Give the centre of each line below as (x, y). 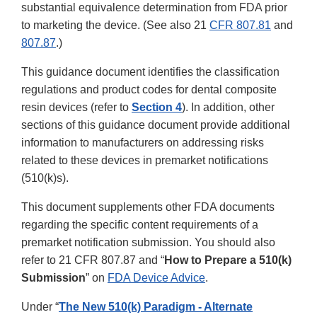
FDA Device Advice (156, 278)
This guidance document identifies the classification (150, 72)
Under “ (40, 307)
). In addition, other (228, 108)
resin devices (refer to (76, 108)
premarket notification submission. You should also (148, 243)
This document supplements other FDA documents (148, 207)
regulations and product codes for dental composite (149, 90)
